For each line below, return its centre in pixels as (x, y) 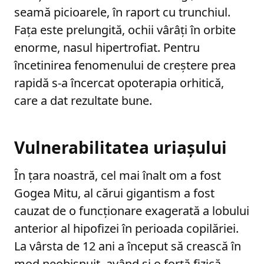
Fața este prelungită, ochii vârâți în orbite (125, 29)
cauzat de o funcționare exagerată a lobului (132, 210)
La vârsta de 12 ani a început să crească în (128, 246)
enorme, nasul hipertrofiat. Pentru (107, 47)
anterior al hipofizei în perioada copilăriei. (126, 228)
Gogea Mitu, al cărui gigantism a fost (114, 193)
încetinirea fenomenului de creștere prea (125, 65)
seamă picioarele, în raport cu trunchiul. (122, 12)
